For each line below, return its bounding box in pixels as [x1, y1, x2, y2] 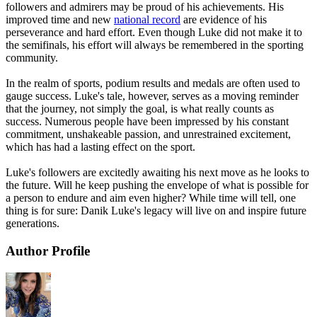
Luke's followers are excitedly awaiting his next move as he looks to [6, 166, 309, 179]
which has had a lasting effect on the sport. [6, 141, 198, 154]
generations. [6, 217, 62, 230]
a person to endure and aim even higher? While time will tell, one [6, 192, 296, 204]
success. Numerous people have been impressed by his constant [6, 115, 289, 128]
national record [114, 13, 180, 26]
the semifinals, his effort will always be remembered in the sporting [6, 39, 304, 52]
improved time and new [6, 13, 114, 26]
